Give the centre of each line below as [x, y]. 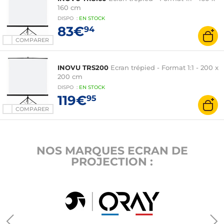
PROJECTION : [112, 162]
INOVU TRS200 [83, 67]
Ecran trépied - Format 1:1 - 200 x [164, 67]
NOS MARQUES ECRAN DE [112, 151]
